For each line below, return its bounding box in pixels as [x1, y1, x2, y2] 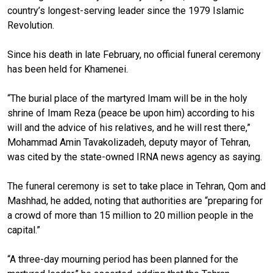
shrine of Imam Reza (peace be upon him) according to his [7, 107, 255, 119]
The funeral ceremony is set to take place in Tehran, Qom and [7, 180, 266, 192]
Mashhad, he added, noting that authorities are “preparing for [7, 194, 263, 207]
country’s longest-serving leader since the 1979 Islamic [7, 4, 244, 16]
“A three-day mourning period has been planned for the [7, 253, 238, 265]
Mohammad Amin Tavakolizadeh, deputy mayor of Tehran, [7, 136, 250, 148]
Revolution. [7, 19, 54, 31]
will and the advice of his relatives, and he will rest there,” [7, 121, 250, 133]
